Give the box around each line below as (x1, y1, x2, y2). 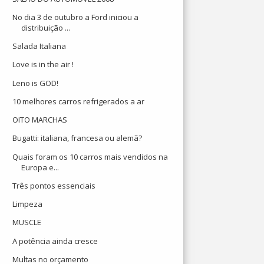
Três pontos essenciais (12, 180, 96, 191)
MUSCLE (12, 217, 42, 228)
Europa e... (21, 161, 60, 173)
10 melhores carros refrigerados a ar (12, 95, 145, 107)
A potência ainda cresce (12, 235, 98, 246)
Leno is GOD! (12, 77, 59, 88)
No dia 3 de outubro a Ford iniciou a (12, 11, 139, 22)
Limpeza (12, 199, 43, 209)
